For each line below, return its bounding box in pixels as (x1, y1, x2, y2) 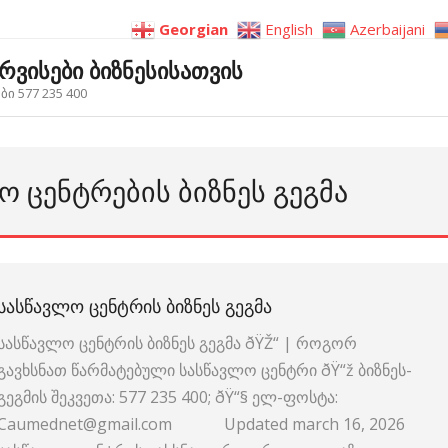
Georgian (159, 19, 228, 40)
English (265, 19, 313, 40)
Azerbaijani (350, 19, 425, 40)
